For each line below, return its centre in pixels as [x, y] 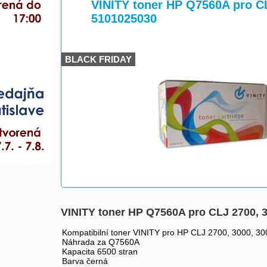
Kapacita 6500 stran [100, 252]
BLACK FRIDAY [98, 59]
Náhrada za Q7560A [101, 242]
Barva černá [85, 261]
